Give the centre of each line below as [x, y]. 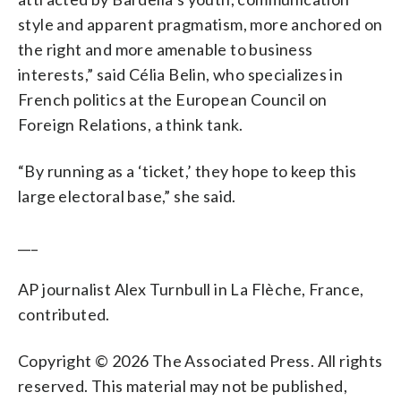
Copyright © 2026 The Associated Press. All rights [200, 360]
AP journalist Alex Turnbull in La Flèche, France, [191, 289]
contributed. [64, 314]
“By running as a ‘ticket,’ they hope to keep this [188, 171]
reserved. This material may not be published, [183, 385]
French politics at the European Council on [173, 99]
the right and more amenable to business [166, 49]
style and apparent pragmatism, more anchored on [200, 24]
